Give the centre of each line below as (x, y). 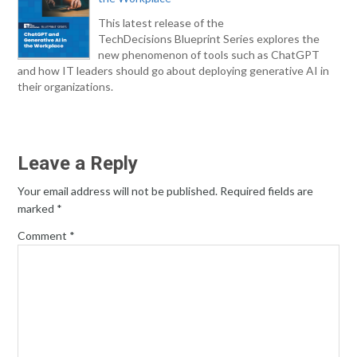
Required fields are (267, 191)
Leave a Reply (78, 163)
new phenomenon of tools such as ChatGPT (209, 55)
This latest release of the (161, 23)
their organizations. (66, 86)
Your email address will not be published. (118, 191)
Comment (44, 235)
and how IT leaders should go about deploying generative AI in (174, 71)
